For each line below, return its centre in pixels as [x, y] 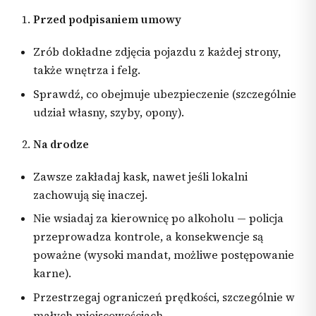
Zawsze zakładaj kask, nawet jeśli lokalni [141, 176]
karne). [53, 274]
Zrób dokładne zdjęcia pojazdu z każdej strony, [157, 51]
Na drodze [61, 145]
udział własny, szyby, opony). [109, 112]
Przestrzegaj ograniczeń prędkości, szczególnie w [164, 298]
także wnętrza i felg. [87, 70]
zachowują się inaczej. [91, 195]
